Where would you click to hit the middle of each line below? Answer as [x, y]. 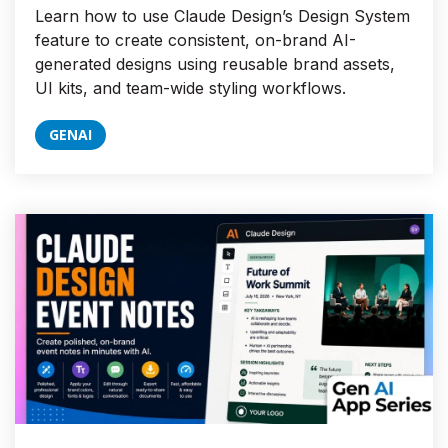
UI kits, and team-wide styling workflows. [190, 88]
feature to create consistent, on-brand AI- [195, 40]
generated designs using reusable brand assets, [215, 64]
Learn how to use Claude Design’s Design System [222, 16]
